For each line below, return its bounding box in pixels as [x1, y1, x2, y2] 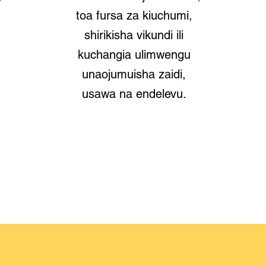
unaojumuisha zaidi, [82, 67, 186, 81]
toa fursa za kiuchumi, [75, 8, 192, 23]
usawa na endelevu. [81, 87, 186, 101]
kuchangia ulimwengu [77, 47, 191, 62]
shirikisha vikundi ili [84, 28, 184, 42]
